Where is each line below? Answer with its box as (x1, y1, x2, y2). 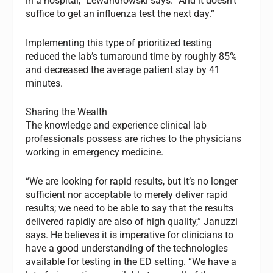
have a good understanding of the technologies (26, 243, 229, 255)
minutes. (26, 77, 63, 89)
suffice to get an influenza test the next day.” (26, 8, 215, 20)
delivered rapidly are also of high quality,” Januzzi (26, 216, 238, 228)
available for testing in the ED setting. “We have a (26, 256, 237, 268)
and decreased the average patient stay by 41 (26, 63, 221, 76)
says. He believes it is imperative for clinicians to (26, 229, 234, 241)
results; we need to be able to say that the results (26, 202, 234, 214)
